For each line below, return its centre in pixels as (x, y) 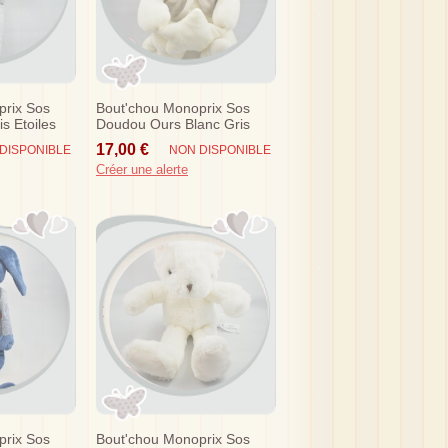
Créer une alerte (142, 169)
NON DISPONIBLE (220, 149)
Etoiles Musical (143, 139)
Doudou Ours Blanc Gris (173, 123)
